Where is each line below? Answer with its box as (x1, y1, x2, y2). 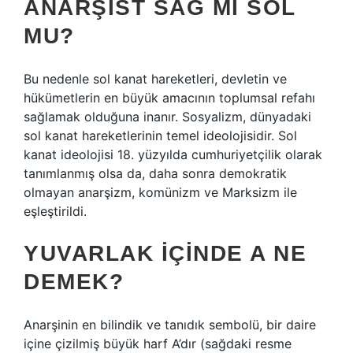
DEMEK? (24, 269, 124, 294)
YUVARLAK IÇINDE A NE (24, 241, 307, 266)
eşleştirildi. (24, 203, 87, 219)
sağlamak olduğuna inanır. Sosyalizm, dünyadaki (24, 109, 311, 124)
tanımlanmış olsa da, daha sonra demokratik (24, 165, 287, 181)
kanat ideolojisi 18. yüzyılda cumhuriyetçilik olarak (24, 147, 322, 162)
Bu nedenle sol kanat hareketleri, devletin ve (24, 71, 287, 87)
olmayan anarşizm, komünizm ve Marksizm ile (24, 184, 297, 200)
